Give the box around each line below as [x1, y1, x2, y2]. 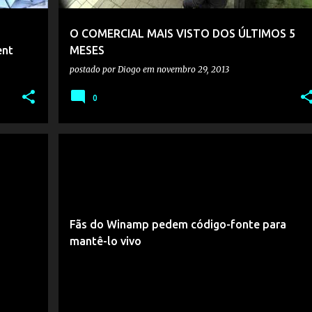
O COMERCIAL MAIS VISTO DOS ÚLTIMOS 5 [69, 27, 295, 40]
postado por [69, 64, 118, 75]
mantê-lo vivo [69, 235, 141, 247]
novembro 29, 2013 [156, 64, 229, 75]
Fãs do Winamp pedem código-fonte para [69, 218, 286, 231]
